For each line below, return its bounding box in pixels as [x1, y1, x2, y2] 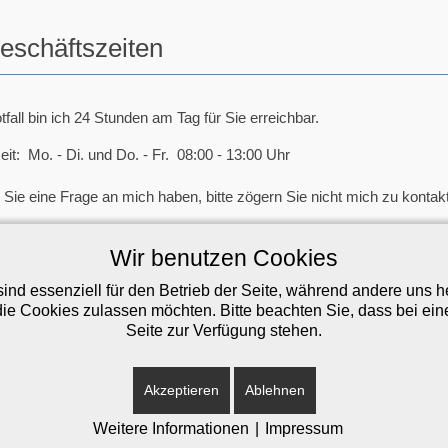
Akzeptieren [143, 382, 219, 398]
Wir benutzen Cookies [110, 245, 338, 271]
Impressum [265, 420, 343, 437]
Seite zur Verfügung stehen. [126, 322, 322, 339]
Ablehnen [244, 382, 305, 398]
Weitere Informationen [93, 420, 249, 437]
